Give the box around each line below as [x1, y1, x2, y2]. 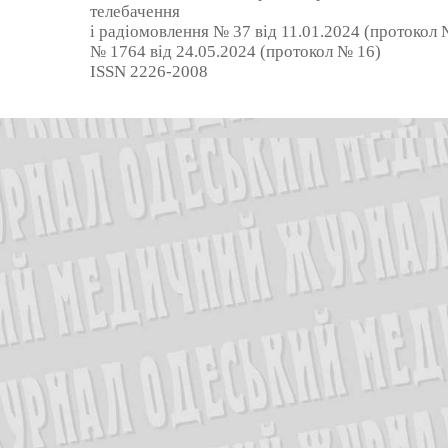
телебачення [90, 2, 180, 21]
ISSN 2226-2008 [90, 62, 208, 81]
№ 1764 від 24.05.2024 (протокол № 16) [90, 42, 381, 61]
